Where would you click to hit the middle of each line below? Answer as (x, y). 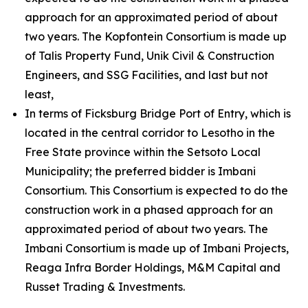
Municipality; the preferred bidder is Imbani (140, 171)
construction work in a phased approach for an (149, 210)
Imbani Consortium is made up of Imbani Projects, (157, 248)
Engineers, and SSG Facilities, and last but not (146, 75)
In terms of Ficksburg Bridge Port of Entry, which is (158, 113)
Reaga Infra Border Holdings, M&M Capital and (153, 267)
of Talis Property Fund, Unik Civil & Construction (150, 56)
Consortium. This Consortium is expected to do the (156, 190)
